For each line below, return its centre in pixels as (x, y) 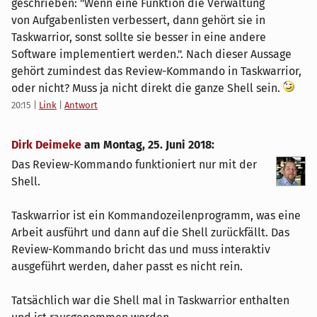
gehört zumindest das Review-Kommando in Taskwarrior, (156, 71)
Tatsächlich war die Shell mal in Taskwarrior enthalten (150, 300)
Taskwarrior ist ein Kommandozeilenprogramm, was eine (156, 215)
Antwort (81, 105)
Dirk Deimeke (46, 144)
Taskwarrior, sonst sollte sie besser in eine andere (139, 37)
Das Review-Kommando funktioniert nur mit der (134, 164)
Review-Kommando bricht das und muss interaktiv (141, 249)
